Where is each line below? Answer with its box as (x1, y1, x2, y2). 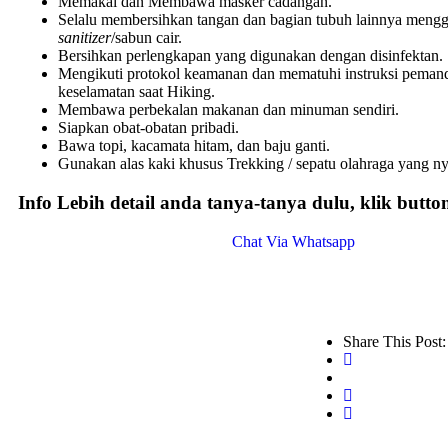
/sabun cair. (111, 29, 182, 47)
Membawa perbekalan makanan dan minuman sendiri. (58, 101, 399, 119)
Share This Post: (343, 332, 446, 350)
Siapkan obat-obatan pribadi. (58, 119, 239, 137)
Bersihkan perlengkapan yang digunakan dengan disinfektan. (58, 47, 443, 65)
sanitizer (58, 29, 111, 47)
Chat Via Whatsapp (231, 232, 355, 250)
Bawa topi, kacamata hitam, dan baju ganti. (58, 137, 330, 155)
